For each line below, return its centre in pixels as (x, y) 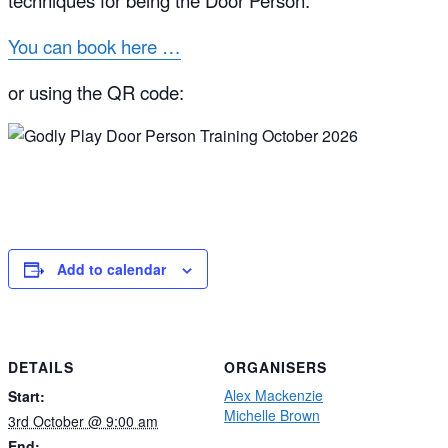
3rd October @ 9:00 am (83, 420)
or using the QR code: (96, 92)
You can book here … (94, 46)
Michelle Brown (272, 414)
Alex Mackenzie (273, 394)
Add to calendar (111, 269)
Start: (26, 395)
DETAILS (41, 366)
